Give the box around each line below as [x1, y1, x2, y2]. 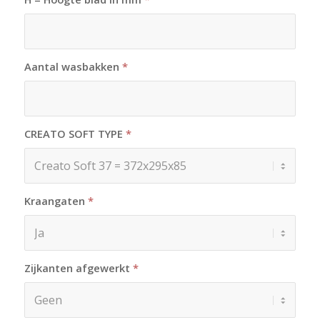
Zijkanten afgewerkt [24, 261, 133, 276]
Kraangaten [24, 194, 88, 209]
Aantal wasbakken [24, 59, 122, 74]
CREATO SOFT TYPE [24, 126, 126, 141]
